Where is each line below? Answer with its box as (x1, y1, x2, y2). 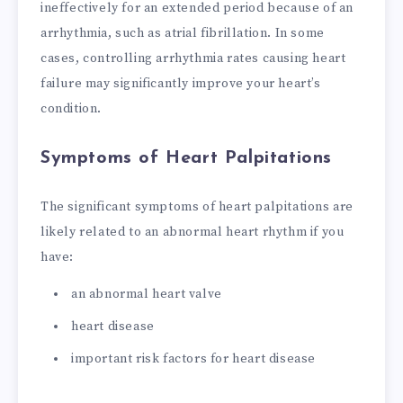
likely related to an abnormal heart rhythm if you (40, 223, 345, 240)
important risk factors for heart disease (71, 350, 316, 367)
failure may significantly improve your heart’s (40, 76, 321, 93)
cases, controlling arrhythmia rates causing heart (40, 50, 346, 67)
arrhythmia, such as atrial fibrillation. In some (40, 25, 325, 42)
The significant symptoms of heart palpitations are (40, 198, 354, 215)
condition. (40, 101, 102, 118)
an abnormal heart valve (71, 285, 222, 302)
